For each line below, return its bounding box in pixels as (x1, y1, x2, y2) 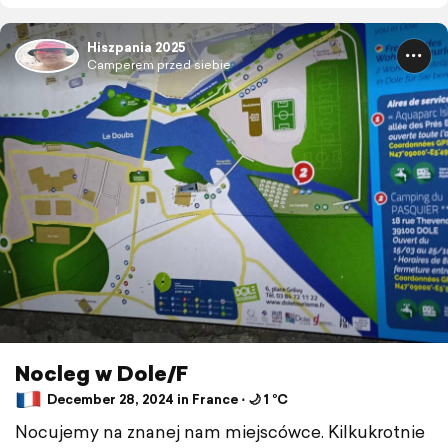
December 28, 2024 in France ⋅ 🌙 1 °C (44, 390, 288, 410)
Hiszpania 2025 (87, 37, 186, 57)
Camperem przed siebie (87, 55, 231, 73)
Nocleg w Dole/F (15, 357, 188, 388)
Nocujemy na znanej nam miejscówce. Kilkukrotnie (15, 418, 425, 444)
